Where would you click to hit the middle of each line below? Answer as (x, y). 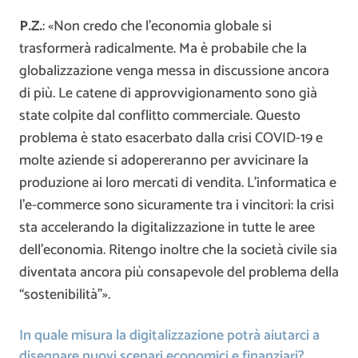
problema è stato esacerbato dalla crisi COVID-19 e (171, 139)
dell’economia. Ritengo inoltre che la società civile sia (178, 251)
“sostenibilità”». (65, 295)
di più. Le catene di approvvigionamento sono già (168, 94)
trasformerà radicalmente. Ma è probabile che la (163, 49)
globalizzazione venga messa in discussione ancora (174, 72)
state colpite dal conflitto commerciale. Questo (160, 116)
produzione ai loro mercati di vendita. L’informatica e (178, 183)
